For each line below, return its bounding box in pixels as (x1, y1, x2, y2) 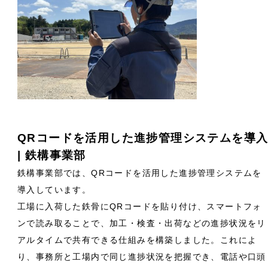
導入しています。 (17, 185, 92, 195)
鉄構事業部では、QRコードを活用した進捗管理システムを (17, 168, 262, 178)
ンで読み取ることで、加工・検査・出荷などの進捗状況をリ (17, 218, 266, 229)
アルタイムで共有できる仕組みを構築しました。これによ (17, 235, 257, 245)
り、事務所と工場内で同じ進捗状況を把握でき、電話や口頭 (17, 252, 266, 262)
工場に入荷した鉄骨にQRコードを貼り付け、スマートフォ (17, 202, 262, 212)
